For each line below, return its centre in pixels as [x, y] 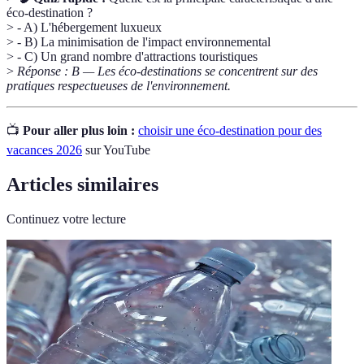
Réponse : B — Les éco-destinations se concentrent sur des [167, 71]
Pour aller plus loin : [79, 130]
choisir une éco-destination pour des [230, 130]
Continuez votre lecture [66, 219]
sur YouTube [116, 150]
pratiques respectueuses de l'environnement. [119, 86]
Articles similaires [82, 184]
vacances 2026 [44, 150]
